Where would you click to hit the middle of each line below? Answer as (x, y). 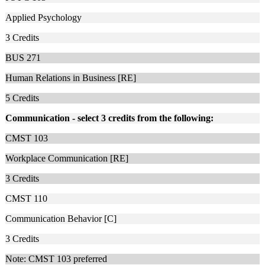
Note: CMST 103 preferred (56, 258)
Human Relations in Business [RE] (71, 77)
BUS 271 (23, 57)
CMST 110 (26, 198)
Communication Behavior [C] (61, 218)
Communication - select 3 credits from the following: (109, 118)
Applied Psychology (43, 17)
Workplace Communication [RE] (67, 158)
